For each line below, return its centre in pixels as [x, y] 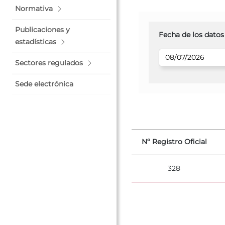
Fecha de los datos [191, 34]
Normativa [34, 9]
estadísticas [36, 42]
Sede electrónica [44, 84]
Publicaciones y [42, 30]
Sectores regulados [49, 63]
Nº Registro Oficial [174, 141]
